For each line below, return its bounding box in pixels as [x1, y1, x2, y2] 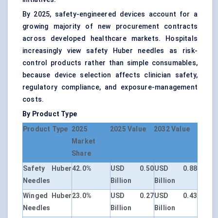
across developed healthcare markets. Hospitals [22, 35, 198, 43]
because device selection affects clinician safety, [22, 71, 198, 79]
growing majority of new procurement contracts [22, 22, 198, 31]
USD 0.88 [154, 164, 197, 173]
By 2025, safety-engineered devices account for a [22, 10, 198, 18]
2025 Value [110, 125, 146, 133]
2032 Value [154, 125, 190, 133]
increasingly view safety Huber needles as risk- [22, 47, 198, 55]
